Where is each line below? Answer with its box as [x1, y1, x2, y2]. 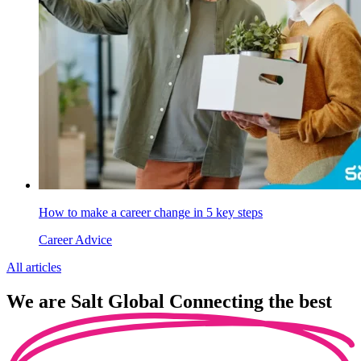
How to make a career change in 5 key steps [39, 205, 263, 220]
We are [6, 291, 71, 313]
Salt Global [71, 291, 169, 313]
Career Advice [39, 233, 112, 247]
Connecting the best [169, 291, 332, 313]
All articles [6, 260, 61, 275]
